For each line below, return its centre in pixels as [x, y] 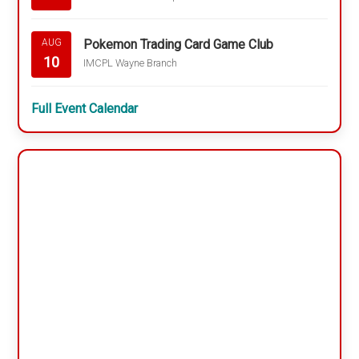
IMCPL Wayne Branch [131, 63]
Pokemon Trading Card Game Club [179, 44]
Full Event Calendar [85, 109]
